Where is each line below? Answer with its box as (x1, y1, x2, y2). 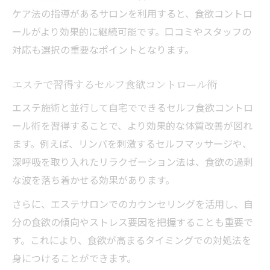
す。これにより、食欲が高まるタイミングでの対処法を (12, 232, 251, 247)
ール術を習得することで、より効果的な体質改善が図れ (12, 118, 253, 133)
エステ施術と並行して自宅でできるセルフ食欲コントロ (12, 99, 253, 115)
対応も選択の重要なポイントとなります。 (12, 42, 194, 57)
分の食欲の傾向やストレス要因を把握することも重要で (12, 214, 253, 229)
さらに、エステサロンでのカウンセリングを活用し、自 (12, 196, 253, 211)
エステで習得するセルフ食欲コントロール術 (12, 76, 217, 92)
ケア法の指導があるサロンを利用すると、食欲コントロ (12, 5, 253, 20)
